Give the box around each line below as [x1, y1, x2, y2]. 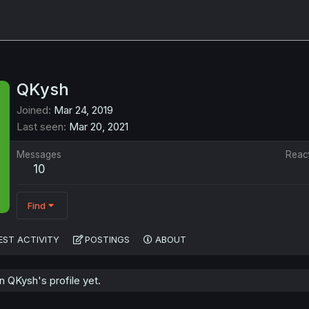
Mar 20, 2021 [69, 120, 128, 134]
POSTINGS [85, 234, 130, 246]
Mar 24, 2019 [54, 103, 113, 117]
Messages [17, 149, 61, 161]
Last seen [17, 120, 63, 134]
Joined [17, 103, 48, 117]
